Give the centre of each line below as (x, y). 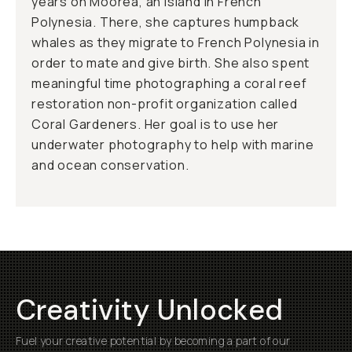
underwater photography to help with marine (173, 145)
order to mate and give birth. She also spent (171, 63)
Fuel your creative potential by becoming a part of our (153, 341)
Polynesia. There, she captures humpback (166, 22)
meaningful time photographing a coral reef (169, 83)
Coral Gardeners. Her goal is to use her (156, 124)
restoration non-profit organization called (165, 104)
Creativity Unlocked (150, 310)
